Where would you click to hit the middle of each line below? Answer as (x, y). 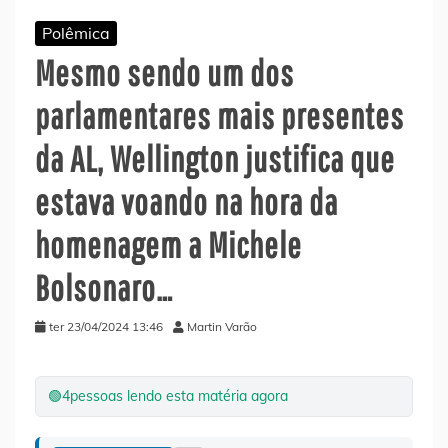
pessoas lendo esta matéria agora (179, 395)
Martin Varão (222, 326)
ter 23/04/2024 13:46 (106, 326)
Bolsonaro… (104, 287)
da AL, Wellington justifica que (215, 158)
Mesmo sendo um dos (164, 72)
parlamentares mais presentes (219, 115)
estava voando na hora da (186, 201)
